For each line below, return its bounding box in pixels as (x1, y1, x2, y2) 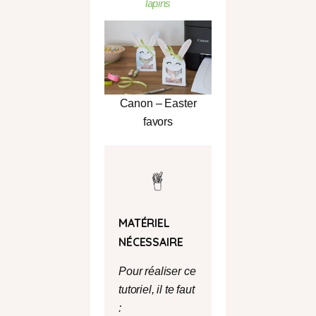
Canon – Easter (119, 97, 197, 109)
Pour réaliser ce (119, 265, 196, 278)
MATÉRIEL (119, 215, 170, 230)
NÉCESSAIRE (119, 234, 183, 249)
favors (142, 115, 174, 128)
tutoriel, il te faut (119, 284, 195, 296)
